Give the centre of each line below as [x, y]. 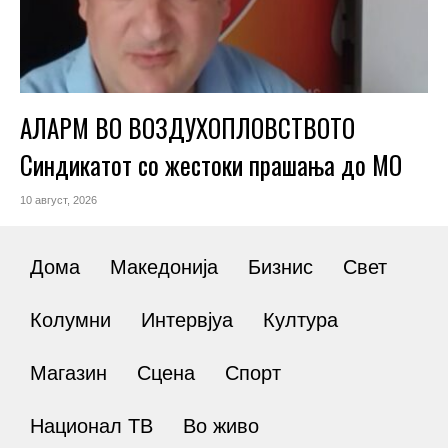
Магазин [68, 372]
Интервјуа [187, 319]
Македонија [164, 266]
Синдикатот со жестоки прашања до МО [211, 164]
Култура [300, 319]
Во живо [221, 425]
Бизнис [280, 266]
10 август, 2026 [58, 199]
